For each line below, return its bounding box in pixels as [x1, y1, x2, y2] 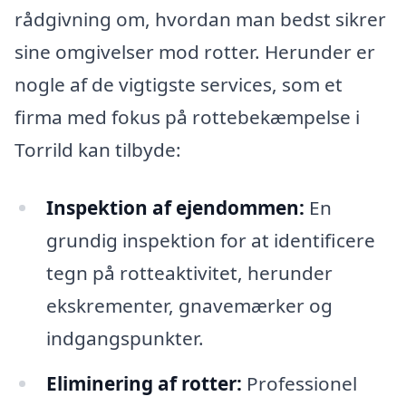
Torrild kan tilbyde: [14, 137, 181, 163]
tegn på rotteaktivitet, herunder [45, 260, 333, 286]
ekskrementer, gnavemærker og [45, 293, 333, 319]
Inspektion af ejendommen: [45, 195, 304, 221]
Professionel [241, 370, 357, 396]
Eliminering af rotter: [45, 370, 242, 396]
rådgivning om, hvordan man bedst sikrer [14, 6, 386, 33]
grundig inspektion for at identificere [45, 227, 375, 254]
